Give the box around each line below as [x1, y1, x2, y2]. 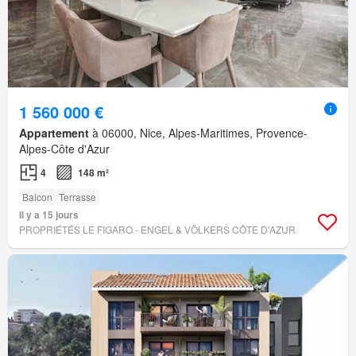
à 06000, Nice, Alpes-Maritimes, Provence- [89, 124, 308, 141]
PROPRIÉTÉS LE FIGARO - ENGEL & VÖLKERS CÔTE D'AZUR [19, 222, 296, 236]
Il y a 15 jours [19, 207, 79, 222]
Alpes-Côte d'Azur [19, 140, 110, 157]
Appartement [19, 124, 89, 141]
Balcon [22, 189, 52, 203]
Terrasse [59, 189, 96, 203]
